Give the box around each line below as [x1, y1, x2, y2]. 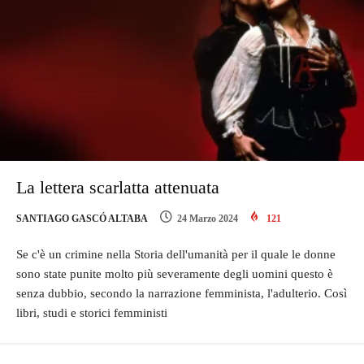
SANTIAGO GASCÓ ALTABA [16, 213, 148, 225]
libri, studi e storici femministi [16, 306, 167, 320]
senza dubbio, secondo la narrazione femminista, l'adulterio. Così [16, 287, 347, 301]
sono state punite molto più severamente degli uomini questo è [16, 267, 333, 281]
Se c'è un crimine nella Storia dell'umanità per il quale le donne [16, 248, 336, 262]
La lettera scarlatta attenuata [16, 177, 219, 198]
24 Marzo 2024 [177, 213, 238, 225]
